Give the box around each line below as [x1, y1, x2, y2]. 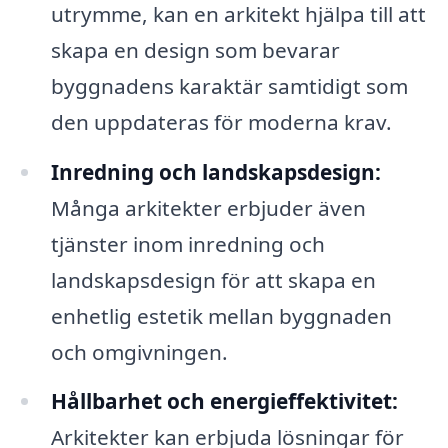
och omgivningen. [50, 337, 228, 366]
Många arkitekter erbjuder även [50, 193, 366, 222]
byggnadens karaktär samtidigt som [50, 71, 408, 100]
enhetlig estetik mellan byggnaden [50, 301, 392, 330]
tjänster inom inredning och [50, 229, 325, 258]
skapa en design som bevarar [50, 35, 340, 64]
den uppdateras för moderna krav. [50, 107, 392, 136]
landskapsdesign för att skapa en [50, 265, 376, 294]
